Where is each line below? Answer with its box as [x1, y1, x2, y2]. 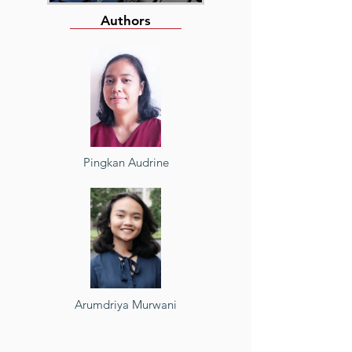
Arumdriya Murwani [75, 297, 177, 312]
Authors [101, 13, 151, 28]
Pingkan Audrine [82, 155, 169, 170]
